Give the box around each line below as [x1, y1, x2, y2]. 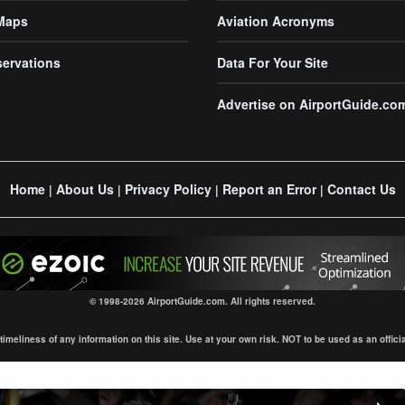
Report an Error [221, 180, 316, 198]
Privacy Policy [124, 180, 212, 198]
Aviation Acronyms [217, 12, 334, 30]
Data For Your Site [217, 53, 328, 71]
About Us [55, 180, 114, 198]
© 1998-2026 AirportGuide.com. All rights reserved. [89, 295, 316, 307]
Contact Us [326, 180, 396, 198]
